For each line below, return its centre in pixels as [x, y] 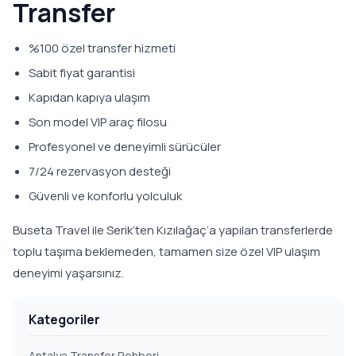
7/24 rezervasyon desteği [100, 171]
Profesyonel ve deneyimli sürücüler [125, 147]
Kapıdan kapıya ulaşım [89, 97]
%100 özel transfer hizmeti [102, 48]
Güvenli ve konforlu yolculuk [105, 196]
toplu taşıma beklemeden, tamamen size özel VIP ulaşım [166, 252]
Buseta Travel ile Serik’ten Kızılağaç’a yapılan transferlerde [173, 230]
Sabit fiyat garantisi [82, 73]
